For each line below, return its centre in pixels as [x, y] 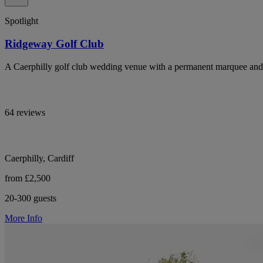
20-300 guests [31, 198]
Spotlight [21, 21]
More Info [23, 218]
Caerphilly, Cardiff [39, 158]
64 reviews [25, 112]
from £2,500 [28, 178]
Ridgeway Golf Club [54, 43]
